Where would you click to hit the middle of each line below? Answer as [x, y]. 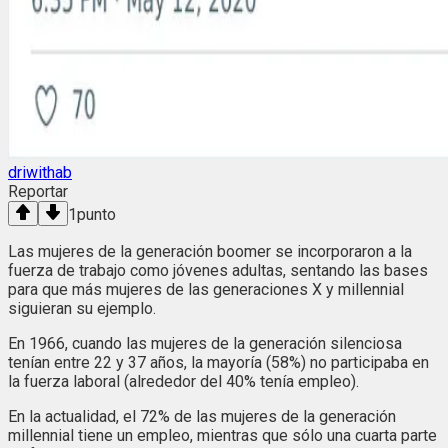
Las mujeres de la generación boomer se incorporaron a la [210, 251]
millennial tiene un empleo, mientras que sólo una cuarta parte [222, 435]
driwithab [40, 172]
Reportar [38, 191]
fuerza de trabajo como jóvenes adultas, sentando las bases [218, 270]
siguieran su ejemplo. [82, 308]
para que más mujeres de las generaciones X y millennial [206, 289]
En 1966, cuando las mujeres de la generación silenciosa [205, 343]
